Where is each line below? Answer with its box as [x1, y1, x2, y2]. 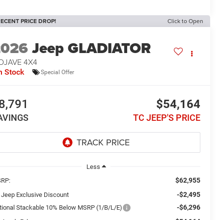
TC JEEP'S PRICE [133, 112, 200, 123]
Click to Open [167, 17, 203, 26]
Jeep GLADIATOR [32, 37, 151, 59]
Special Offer [41, 68, 75, 76]
